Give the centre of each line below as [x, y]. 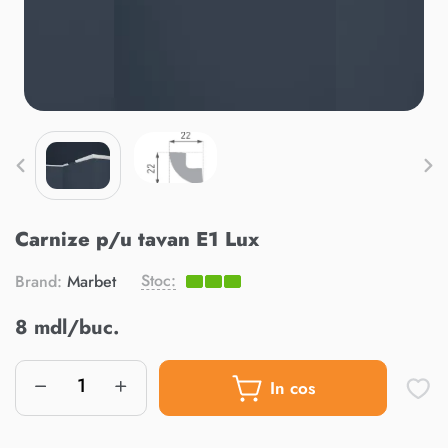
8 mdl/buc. [67, 327]
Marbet [89, 281]
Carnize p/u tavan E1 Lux [137, 239]
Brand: [38, 281]
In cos [292, 387]
